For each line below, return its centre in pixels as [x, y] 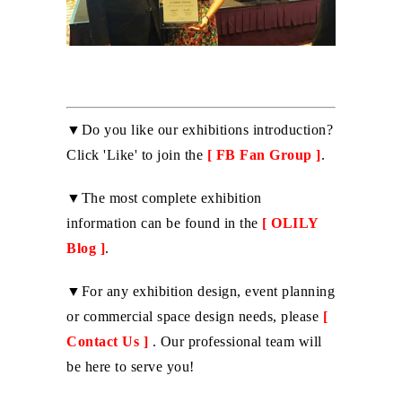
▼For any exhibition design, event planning [201, 292]
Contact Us [103, 342]
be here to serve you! [131, 367]
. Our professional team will [237, 342]
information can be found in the [162, 223]
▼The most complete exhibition [164, 198]
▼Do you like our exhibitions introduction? [200, 130]
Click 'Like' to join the [135, 155]
